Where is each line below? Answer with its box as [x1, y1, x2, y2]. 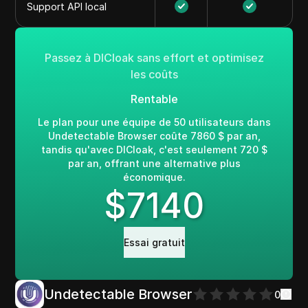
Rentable [130, 92, 178, 106]
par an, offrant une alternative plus [67, 157, 241, 169]
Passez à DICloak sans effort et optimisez [44, 51, 264, 65]
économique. [122, 171, 186, 183]
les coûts [130, 67, 178, 81]
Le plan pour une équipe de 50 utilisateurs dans [37, 116, 271, 128]
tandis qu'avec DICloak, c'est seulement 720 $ [41, 144, 267, 155]
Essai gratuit [123, 236, 185, 248]
